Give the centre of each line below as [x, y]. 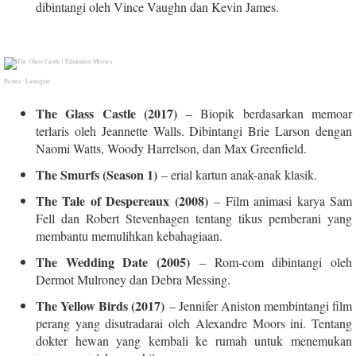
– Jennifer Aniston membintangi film [258, 305]
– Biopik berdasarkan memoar [265, 113]
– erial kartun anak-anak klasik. [237, 174]
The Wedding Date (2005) [113, 261]
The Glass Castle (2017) [106, 113]
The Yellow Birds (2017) [101, 305]
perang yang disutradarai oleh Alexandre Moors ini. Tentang [194, 323]
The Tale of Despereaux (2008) [122, 200]
